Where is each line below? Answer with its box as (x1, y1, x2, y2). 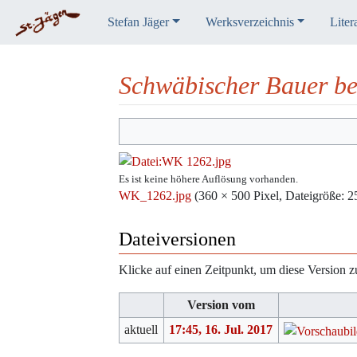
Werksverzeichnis (205, 15, 294, 29)
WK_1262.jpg (119, 189, 191, 203)
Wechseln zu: (118, 120, 185, 134)
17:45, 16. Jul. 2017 (169, 323, 273, 337)
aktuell (124, 323, 159, 337)
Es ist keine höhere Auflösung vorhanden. (119, 173, 298, 186)
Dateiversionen (119, 229, 236, 250)
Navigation (185, 120, 241, 134)
